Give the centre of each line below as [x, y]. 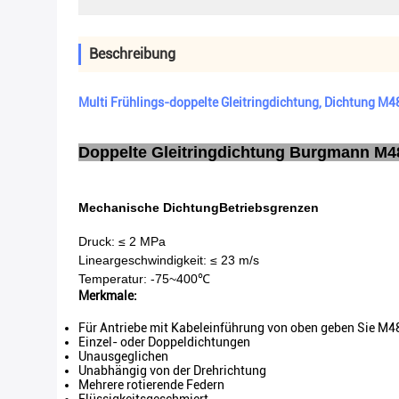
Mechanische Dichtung [149, 208]
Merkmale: [108, 296]
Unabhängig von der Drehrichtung [172, 370]
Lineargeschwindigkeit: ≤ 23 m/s [169, 260]
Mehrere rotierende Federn [151, 385]
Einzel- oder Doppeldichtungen [164, 342]
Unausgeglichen [123, 356]
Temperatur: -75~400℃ [144, 279]
